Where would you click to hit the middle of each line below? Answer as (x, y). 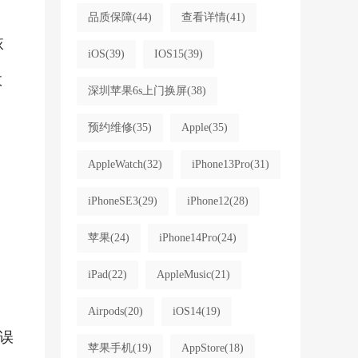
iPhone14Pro (188, 238)
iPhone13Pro (221, 164)
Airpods (105, 311)
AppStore (203, 348)
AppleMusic (183, 274)
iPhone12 (208, 201)
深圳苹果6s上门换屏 (137, 91)
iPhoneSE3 (113, 201)
